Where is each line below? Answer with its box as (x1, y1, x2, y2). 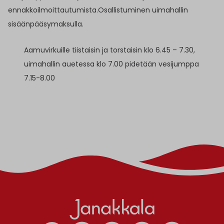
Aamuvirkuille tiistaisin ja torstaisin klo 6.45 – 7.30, (24, 44, 195, 55)
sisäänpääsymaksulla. (8, 18, 83, 29)
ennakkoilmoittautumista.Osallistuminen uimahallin (8, 4, 188, 15)
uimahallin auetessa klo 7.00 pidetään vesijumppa (24, 58, 199, 69)
